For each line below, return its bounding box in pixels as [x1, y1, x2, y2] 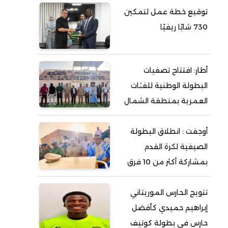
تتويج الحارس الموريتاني [130, 188, 208, 197]
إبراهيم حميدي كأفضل [132, 203, 208, 212]
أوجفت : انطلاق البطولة [130, 127, 208, 136]
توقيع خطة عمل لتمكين [124, 7, 208, 16]
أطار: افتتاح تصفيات [144, 66, 208, 75]
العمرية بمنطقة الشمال [124, 96, 208, 105]
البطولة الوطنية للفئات [131, 81, 208, 90]
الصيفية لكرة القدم [144, 142, 208, 151]
